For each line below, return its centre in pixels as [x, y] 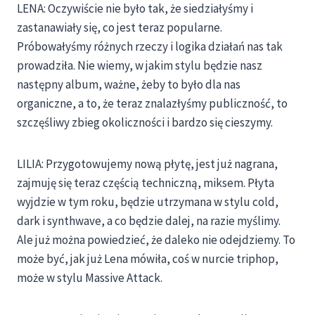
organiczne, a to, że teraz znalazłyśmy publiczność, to [152, 104]
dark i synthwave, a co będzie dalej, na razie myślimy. [149, 221]
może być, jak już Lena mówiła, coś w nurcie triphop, [148, 259]
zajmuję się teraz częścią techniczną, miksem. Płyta [146, 183]
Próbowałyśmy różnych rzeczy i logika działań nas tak [150, 47]
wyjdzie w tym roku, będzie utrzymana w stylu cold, [148, 202]
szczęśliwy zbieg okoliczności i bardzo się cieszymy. [145, 123]
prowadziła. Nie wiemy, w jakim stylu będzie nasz [140, 66]
